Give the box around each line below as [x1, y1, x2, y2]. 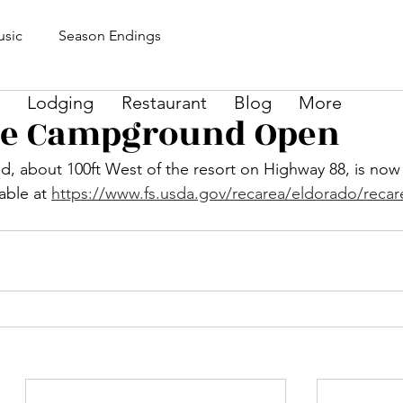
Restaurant [121, 92, 207, 113]
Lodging [26, 92, 94, 113]
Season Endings [58, 27, 161, 44]
